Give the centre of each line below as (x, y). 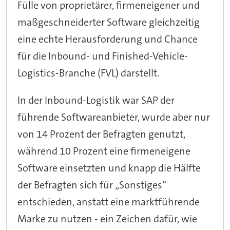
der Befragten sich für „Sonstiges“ (92, 185)
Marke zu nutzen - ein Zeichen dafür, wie (108, 218)
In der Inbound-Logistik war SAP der (96, 100)
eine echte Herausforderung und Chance (108, 39)
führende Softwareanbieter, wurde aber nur (114, 117)
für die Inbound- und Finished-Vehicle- (103, 56)
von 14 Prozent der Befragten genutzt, (102, 134)
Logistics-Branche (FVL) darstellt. (89, 73)
